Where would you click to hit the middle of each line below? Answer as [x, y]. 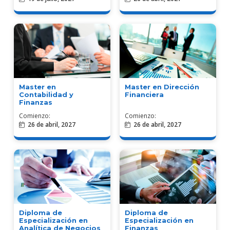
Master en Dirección [162, 87]
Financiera [144, 94]
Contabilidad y [46, 94]
